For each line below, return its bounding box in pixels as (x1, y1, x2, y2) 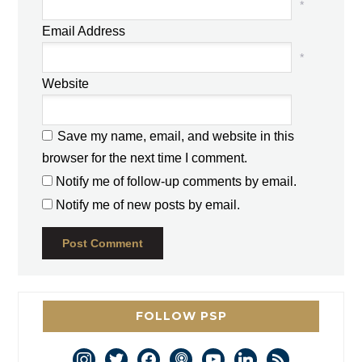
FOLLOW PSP (135, 309, 227, 324)
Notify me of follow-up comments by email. (56, 175, 297, 189)
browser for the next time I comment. (42, 151, 248, 166)
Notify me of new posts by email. (56, 198, 241, 213)
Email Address (42, 24, 126, 39)
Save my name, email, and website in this (57, 129, 295, 144)
